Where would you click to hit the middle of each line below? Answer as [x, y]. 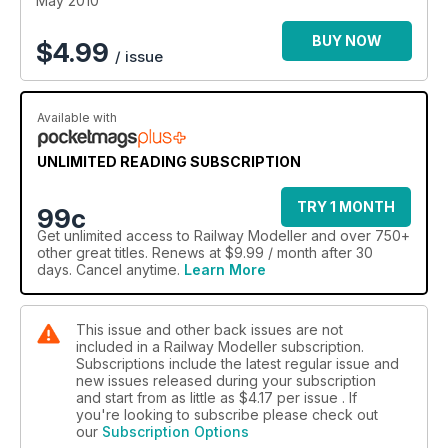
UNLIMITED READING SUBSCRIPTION [169, 162]
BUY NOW [347, 41]
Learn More [225, 270]
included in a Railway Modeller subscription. [220, 347]
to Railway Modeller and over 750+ [291, 236]
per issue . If [317, 398]
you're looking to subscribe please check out [227, 415]
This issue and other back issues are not [209, 330]
